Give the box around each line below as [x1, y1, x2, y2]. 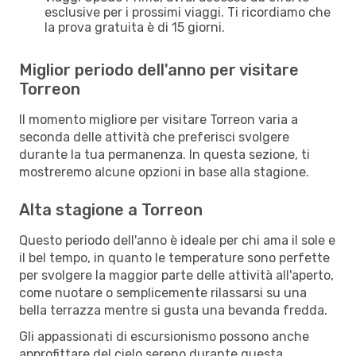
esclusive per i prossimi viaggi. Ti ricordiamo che [44, 4, 331, 20]
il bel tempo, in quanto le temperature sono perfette [19, 250, 330, 265]
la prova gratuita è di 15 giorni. [44, 19, 225, 35]
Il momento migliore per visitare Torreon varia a [19, 111, 298, 127]
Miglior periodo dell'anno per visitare [19, 60, 299, 79]
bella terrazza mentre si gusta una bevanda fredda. [19, 302, 327, 318]
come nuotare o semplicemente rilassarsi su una [19, 284, 307, 300]
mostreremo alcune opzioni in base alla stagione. [19, 164, 309, 180]
